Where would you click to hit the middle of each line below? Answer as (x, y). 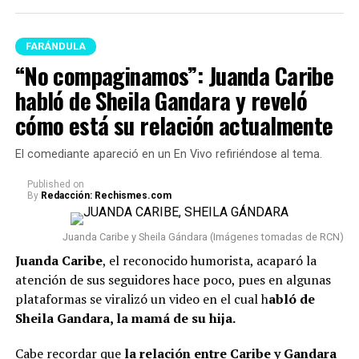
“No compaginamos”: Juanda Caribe (174, 76)
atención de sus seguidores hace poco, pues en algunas (173, 280)
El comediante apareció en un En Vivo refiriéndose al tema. (168, 155)
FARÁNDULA (55, 46)
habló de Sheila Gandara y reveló (161, 101)
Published (48, 185)
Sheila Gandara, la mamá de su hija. (125, 319)
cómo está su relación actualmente (174, 125)
